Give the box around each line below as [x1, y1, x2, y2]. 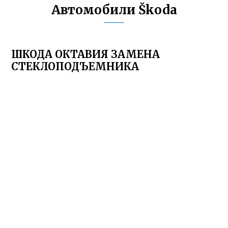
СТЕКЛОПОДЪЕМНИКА [11, 60, 139, 73]
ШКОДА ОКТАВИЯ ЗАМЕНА [11, 48, 160, 61]
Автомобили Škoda [51, 2, 177, 18]
